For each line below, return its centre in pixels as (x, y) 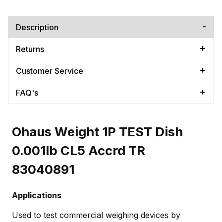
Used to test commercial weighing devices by (96, 215)
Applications (37, 195)
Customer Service (50, 71)
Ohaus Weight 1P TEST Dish (97, 132)
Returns (30, 49)
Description (37, 27)
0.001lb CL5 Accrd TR (79, 151)
